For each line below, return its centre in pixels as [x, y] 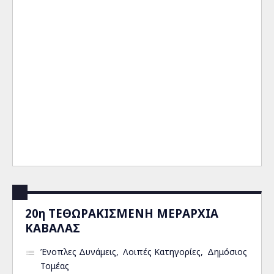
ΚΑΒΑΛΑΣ [53, 228]
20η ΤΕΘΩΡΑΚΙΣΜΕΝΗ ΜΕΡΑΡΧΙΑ [122, 213]
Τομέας [55, 266]
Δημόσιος [227, 252]
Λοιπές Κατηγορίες [162, 252]
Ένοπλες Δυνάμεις [78, 252]
